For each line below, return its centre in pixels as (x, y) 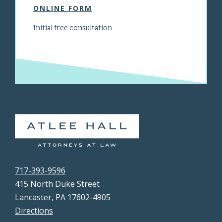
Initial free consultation (73, 28)
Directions (34, 210)
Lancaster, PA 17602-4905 (63, 197)
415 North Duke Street (57, 184)
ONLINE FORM (63, 8)
